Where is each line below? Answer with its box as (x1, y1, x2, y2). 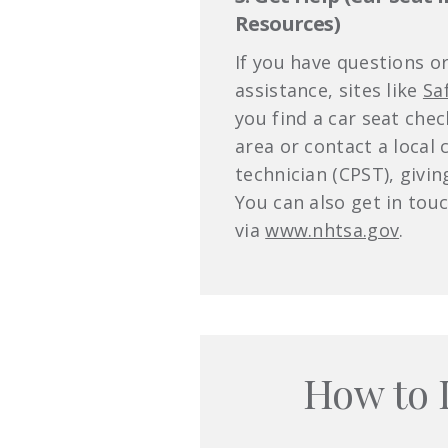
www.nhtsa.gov (265, 218, 400, 243)
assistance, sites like (235, 78, 423, 103)
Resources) (235, 10, 341, 38)
